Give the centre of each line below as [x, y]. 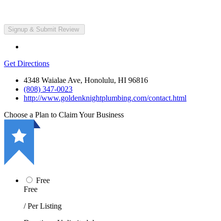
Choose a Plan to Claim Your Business [64, 114]
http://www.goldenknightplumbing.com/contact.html [105, 98]
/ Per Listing [43, 206]
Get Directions [27, 63]
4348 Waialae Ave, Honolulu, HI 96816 [86, 80]
